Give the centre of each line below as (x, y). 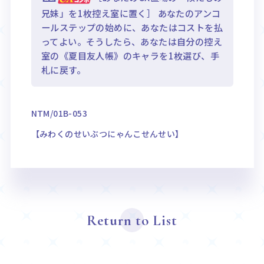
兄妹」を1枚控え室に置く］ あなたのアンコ (131, 13)
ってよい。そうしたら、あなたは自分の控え (132, 41)
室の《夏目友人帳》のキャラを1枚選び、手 (130, 55)
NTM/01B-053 (59, 113)
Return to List (132, 220)
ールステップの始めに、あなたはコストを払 (132, 27)
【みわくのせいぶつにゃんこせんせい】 (107, 134)
